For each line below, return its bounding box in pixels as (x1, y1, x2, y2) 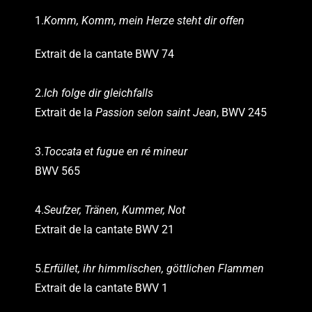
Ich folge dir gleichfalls (44, 86, 153, 100)
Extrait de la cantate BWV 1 (35, 281, 168, 295)
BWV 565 (35, 164, 80, 178)
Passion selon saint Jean (95, 105, 217, 119)
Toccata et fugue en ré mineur (44, 144, 187, 158)
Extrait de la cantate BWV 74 (35, 47, 174, 61)
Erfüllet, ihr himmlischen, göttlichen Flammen (44, 261, 264, 275)
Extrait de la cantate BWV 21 (35, 222, 174, 236)
